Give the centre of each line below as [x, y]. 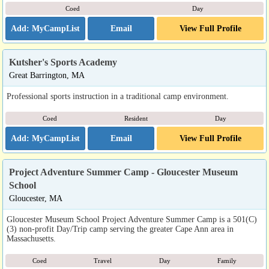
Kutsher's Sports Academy [63, 62]
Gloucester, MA [36, 198]
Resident [136, 118]
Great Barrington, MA [47, 75]
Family [227, 261]
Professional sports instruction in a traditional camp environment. [118, 96]
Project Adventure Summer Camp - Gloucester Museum [123, 172]
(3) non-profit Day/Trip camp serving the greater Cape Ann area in [120, 229]
